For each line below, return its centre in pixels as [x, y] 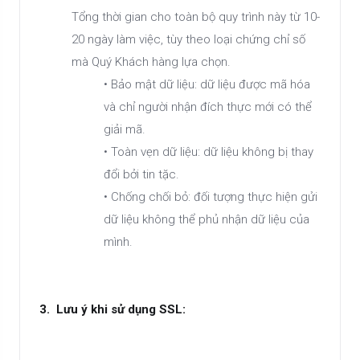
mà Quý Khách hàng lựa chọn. [151, 62]
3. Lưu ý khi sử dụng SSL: [114, 309]
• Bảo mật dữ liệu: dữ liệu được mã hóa [207, 84]
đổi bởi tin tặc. [141, 174]
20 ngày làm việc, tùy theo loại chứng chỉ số [188, 39]
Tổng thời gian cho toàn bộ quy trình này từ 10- [196, 17]
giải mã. [125, 129]
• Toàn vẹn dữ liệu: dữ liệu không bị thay [209, 152]
